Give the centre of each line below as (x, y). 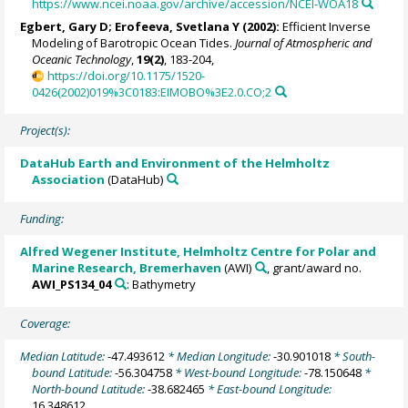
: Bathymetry (161, 285)
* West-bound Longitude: (239, 373)
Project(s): (46, 131)
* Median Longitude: (219, 357)
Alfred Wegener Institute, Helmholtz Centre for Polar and (199, 252)
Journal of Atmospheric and (304, 42)
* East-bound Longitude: (269, 389)
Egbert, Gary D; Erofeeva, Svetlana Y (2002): (150, 26)
